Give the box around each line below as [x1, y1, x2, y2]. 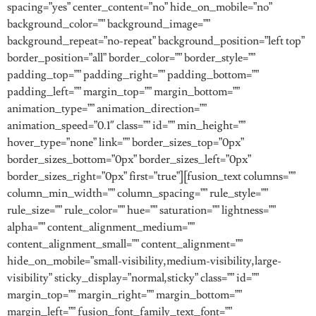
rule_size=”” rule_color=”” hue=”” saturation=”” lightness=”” [7, 203, 276, 217]
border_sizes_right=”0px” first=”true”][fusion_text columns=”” [7, 169, 296, 183]
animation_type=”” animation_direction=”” [7, 102, 207, 116]
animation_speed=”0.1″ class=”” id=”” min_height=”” [7, 119, 245, 133]
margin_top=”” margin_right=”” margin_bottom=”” [7, 288, 242, 302]
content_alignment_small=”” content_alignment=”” [7, 237, 243, 251]
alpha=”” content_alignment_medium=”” [7, 220, 195, 234]
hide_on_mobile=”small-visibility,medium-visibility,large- [7, 254, 281, 268]
